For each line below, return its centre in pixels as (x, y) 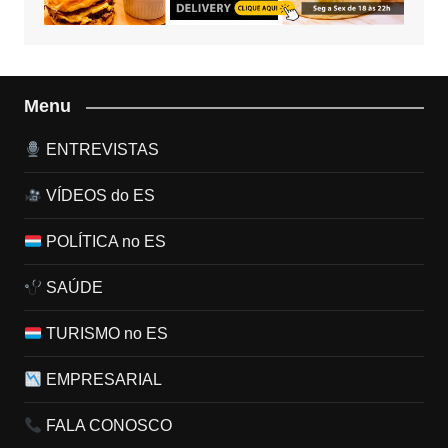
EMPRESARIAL (102, 380)
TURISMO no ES (105, 334)
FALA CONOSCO (107, 426)
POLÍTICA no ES (104, 242)
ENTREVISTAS (101, 150)
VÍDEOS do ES (99, 196)
